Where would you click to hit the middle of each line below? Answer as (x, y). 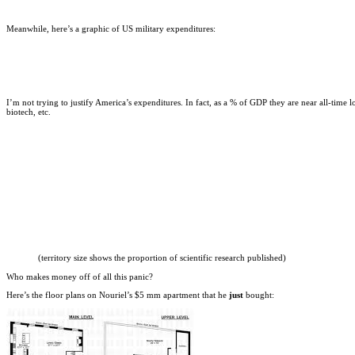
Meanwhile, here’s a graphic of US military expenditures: (111, 29)
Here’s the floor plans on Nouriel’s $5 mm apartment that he (118, 294)
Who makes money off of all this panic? (80, 276)
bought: (260, 294)
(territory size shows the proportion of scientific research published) (162, 258)
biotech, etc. (29, 112)
